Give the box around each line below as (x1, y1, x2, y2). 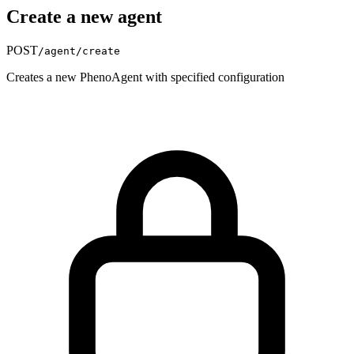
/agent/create (38, 44, 120, 57)
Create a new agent (6, 6, 162, 27)
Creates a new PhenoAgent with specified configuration (6, 70, 284, 84)
